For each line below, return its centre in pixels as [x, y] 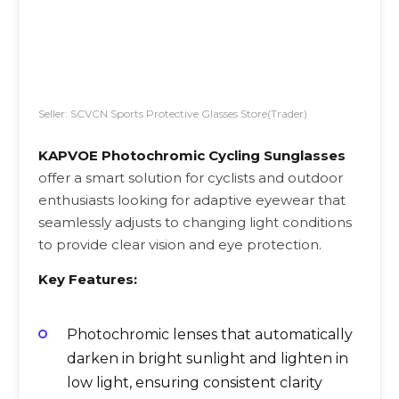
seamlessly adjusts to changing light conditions [195, 223]
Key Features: [88, 280]
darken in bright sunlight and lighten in [208, 358]
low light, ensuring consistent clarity [195, 382]
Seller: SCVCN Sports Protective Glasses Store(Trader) [173, 113]
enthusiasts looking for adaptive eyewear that [192, 200]
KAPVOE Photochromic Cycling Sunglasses [192, 156]
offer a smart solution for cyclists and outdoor [191, 178]
